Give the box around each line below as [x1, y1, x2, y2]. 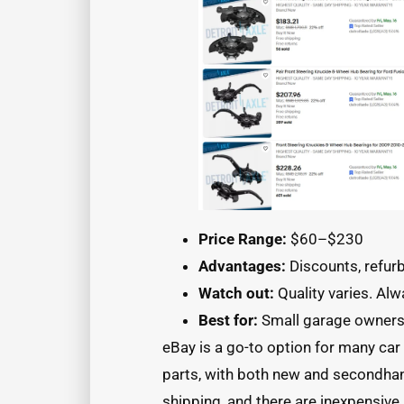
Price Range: [198, 230, 287, 249]
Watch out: [198, 284, 274, 303]
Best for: [198, 311, 258, 330]
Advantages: [198, 257, 286, 276]
